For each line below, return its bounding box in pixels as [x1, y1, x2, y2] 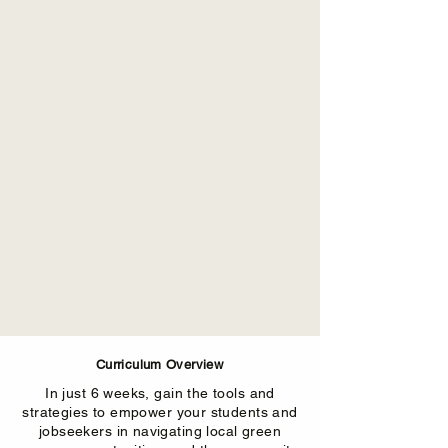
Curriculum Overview [95, 357, 224, 372]
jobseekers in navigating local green [38, 423, 282, 439]
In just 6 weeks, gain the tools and [45, 385, 275, 401]
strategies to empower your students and [22, 404, 298, 420]
